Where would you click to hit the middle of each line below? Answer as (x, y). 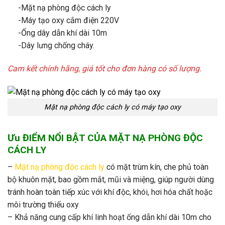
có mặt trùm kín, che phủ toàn (156, 167)
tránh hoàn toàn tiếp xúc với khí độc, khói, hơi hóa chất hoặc (110, 192)
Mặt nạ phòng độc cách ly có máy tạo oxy (113, 107)
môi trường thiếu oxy (43, 205)
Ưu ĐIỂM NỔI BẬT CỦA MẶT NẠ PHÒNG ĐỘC (105, 138)
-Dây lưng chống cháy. (56, 46)
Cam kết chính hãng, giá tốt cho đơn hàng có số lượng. (104, 69)
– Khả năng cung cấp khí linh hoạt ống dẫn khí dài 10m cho (109, 217)
